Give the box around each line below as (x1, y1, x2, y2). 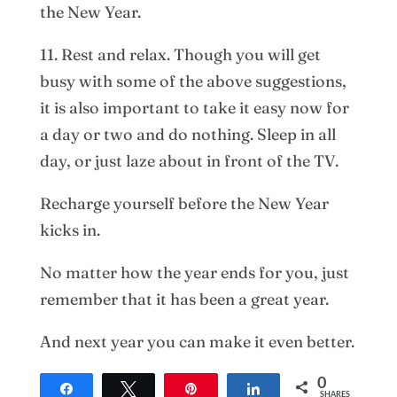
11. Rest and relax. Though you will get (39, 44, 321, 66)
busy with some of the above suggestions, (39, 71, 346, 92)
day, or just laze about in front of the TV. (39, 151, 339, 172)
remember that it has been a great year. (39, 289, 329, 310)
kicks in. (39, 220, 100, 241)
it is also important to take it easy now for (39, 97, 349, 119)
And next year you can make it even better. (39, 331, 354, 353)
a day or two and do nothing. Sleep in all (39, 124, 336, 145)
